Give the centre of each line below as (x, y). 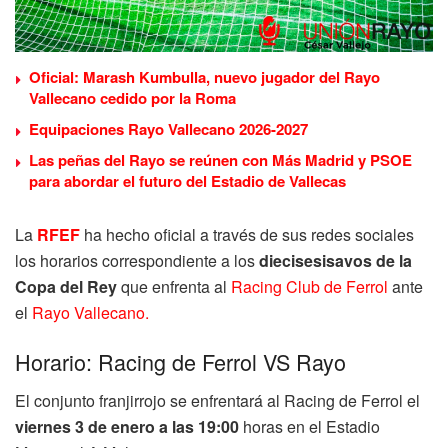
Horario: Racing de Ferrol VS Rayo (180, 362)
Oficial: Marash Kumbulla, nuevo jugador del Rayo (204, 76)
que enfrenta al (174, 286)
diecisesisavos (315, 260)
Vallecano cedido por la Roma (132, 97)
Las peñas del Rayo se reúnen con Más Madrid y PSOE (220, 159)
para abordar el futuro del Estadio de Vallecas (187, 180)
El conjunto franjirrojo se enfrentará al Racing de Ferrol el (217, 401)
